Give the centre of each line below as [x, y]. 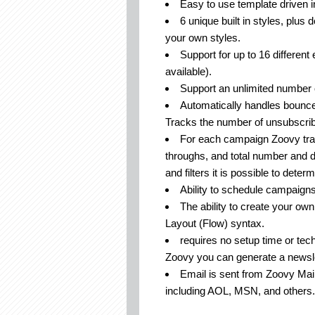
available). [188, 71]
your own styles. [203, 38]
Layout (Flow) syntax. [215, 223]
